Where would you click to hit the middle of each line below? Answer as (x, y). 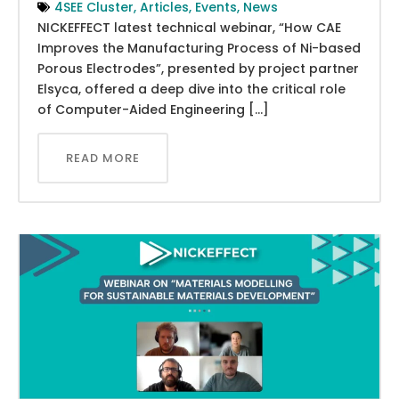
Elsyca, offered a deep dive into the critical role (191, 89)
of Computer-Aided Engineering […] (153, 109)
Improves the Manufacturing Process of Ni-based (199, 48)
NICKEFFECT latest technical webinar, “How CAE (189, 27)
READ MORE (103, 159)
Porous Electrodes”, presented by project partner (198, 68)
